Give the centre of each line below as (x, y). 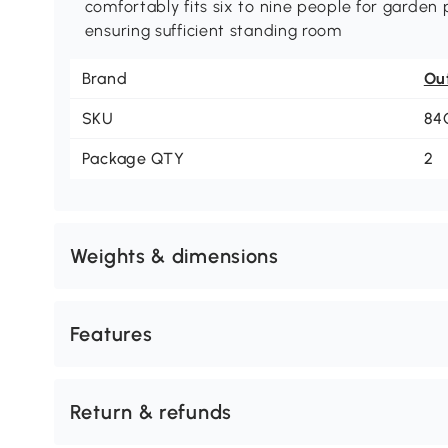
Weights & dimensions (174, 256)
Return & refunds (150, 412)
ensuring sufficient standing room (213, 31)
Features (111, 334)
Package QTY (133, 159)
